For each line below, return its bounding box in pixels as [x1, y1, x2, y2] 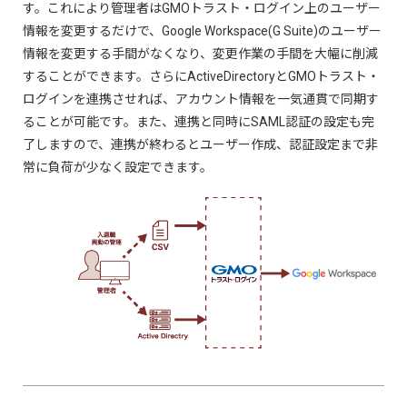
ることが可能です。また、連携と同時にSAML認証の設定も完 [23, 114, 374, 130]
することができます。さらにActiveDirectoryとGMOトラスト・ [23, 69, 380, 84]
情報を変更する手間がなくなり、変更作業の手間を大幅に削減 [23, 46, 378, 62]
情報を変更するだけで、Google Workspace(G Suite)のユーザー [23, 24, 382, 39]
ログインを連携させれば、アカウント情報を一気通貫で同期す [23, 92, 379, 107]
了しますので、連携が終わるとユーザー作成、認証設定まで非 [23, 137, 378, 153]
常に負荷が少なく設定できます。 [23, 160, 213, 175]
